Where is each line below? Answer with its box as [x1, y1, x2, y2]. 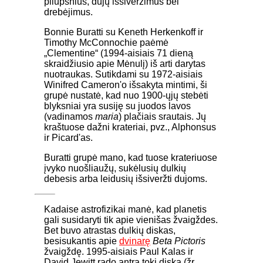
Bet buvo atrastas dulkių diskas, [44, 225, 176, 235]
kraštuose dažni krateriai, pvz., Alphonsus [44, 122, 216, 132]
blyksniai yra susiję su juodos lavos [44, 100, 191, 111]
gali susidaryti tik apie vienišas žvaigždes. [44, 214, 218, 225]
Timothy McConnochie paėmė [44, 37, 168, 48]
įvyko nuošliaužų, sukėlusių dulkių [44, 163, 186, 173]
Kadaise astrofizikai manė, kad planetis [44, 204, 207, 214]
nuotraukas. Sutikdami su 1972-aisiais [44, 69, 203, 79]
